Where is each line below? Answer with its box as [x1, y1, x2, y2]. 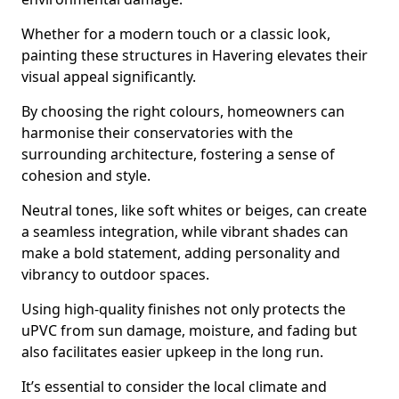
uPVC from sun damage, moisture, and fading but [21, 321, 357, 340]
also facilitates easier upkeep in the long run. [21, 342, 323, 362]
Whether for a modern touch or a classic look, [21, 24, 330, 44]
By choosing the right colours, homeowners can [21, 102, 345, 121]
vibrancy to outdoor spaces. [21, 265, 209, 284]
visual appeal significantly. [21, 67, 196, 86]
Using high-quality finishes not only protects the [21, 299, 346, 319]
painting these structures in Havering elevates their [21, 45, 368, 65]
